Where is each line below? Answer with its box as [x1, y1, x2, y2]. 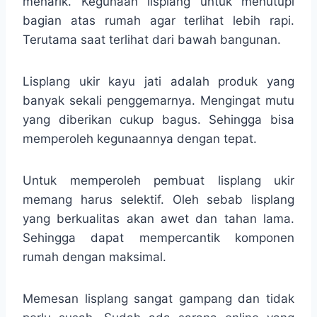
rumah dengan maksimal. [23, 249, 166, 264]
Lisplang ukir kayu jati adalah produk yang [23, 74, 294, 88]
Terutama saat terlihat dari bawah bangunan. [23, 32, 281, 47]
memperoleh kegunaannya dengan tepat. [23, 131, 257, 146]
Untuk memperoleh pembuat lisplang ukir [23, 173, 294, 188]
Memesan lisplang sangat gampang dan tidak [23, 291, 294, 306]
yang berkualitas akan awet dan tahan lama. [23, 211, 294, 226]
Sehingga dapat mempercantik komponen [23, 230, 294, 245]
